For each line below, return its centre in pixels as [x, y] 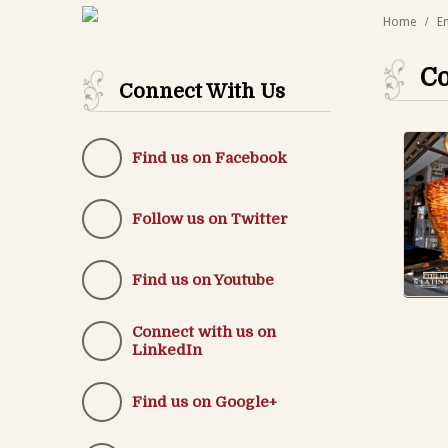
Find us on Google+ [204, 401]
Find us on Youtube [202, 279]
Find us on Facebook [209, 157]
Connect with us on [203, 331]
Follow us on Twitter [209, 218]
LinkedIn [166, 349]
